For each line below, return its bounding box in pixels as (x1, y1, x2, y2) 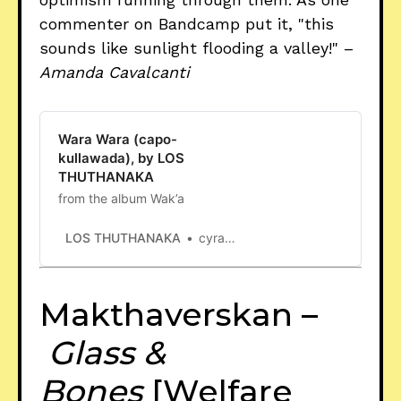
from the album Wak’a (58, 190, 184, 206)
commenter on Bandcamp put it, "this (39, 13, 334, 33)
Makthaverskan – (39, 294, 318, 334)
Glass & (48, 332, 166, 372)
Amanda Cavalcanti (39, 62, 190, 81)
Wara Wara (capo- (58, 130, 177, 148)
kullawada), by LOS (58, 149, 184, 166)
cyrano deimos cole (199, 229, 226, 245)
